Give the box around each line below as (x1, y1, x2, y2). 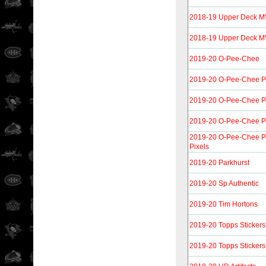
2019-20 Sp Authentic (189, 179, 259, 188)
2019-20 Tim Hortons (189, 200, 258, 208)
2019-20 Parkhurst (189, 159, 249, 167)
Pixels (189, 142, 209, 151)
